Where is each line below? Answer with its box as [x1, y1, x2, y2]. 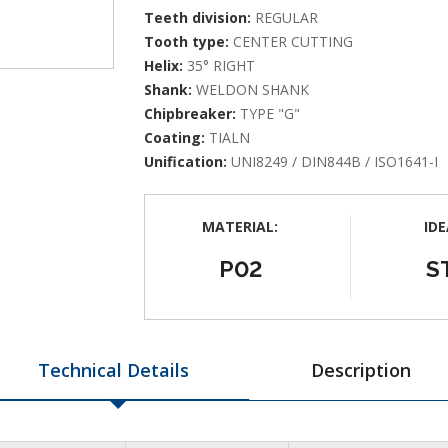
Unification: [144, 152, 227, 171]
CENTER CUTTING [233, 32, 353, 51]
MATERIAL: [202, 217, 278, 236]
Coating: [144, 128, 205, 147]
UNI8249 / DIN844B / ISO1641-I [231, 152, 438, 171]
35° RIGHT [187, 56, 255, 75]
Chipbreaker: [144, 104, 236, 123]
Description [310, 358, 411, 382]
